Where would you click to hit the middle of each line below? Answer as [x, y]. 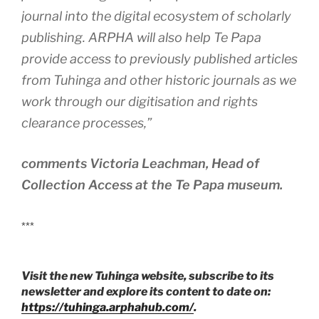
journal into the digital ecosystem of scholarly [156, 16]
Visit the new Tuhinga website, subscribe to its [148, 276]
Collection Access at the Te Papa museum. [152, 184]
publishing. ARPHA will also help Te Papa [141, 37]
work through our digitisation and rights [140, 101]
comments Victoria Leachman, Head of [140, 163]
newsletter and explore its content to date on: [146, 291]
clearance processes [83, 122]
